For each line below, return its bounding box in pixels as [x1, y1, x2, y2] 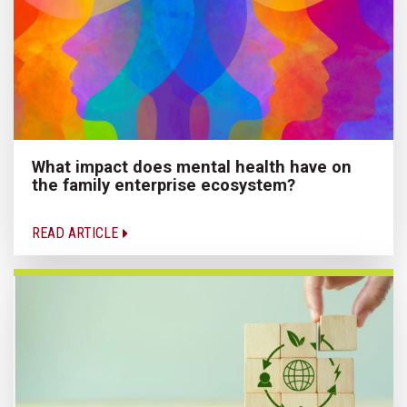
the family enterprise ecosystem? [32, 175, 295, 195]
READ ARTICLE [32, 224, 122, 243]
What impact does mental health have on [32, 157, 352, 177]
